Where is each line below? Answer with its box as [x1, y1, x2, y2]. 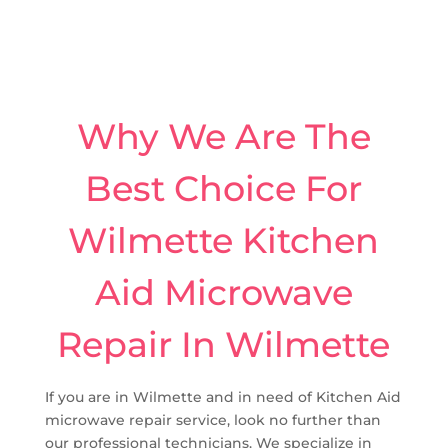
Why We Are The [76, 114, 371, 158]
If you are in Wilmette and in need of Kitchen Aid [44, 387, 401, 406]
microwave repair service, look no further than [44, 410, 381, 429]
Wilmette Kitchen [68, 218, 380, 262]
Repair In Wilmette [57, 322, 391, 366]
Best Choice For [85, 166, 363, 210]
